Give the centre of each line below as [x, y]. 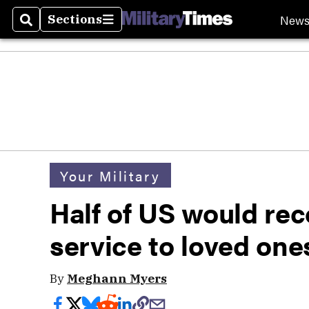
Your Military [110, 175]
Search [42, 28]
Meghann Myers [117, 278]
